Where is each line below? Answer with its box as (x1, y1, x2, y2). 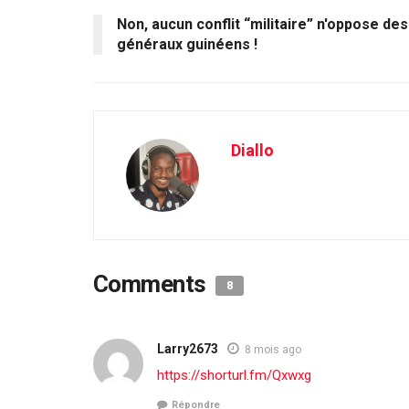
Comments (93, 269, 212, 298)
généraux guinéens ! (117, 35, 257, 53)
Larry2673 (157, 341, 218, 356)
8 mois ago (245, 342, 301, 356)
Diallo (231, 140, 274, 160)
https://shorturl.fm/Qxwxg (157, 366, 311, 383)
